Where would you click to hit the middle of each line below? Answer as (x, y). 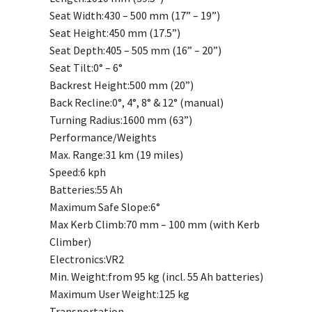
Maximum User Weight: (104, 294)
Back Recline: (80, 102)
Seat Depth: (77, 50)
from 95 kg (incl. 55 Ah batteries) (185, 276)
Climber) (70, 241)
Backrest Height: (89, 85)
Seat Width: (76, 15)
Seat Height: (79, 32)
